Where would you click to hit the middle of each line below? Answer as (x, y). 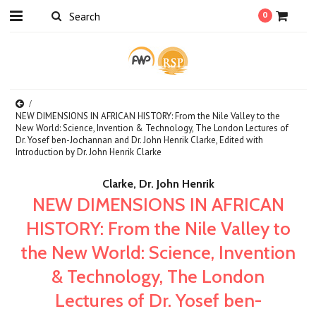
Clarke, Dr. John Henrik (158, 184)
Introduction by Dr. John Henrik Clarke (89, 152)
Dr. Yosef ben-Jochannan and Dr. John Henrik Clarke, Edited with (140, 140)
